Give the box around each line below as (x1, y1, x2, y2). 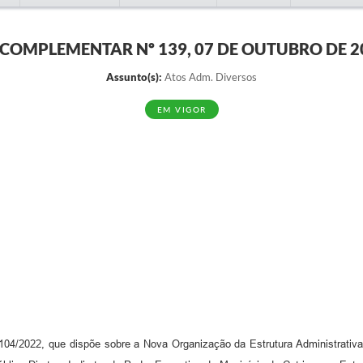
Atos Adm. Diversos (162, 70, 257, 83)
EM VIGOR (156, 105, 207, 115)
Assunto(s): (106, 70, 162, 83)
